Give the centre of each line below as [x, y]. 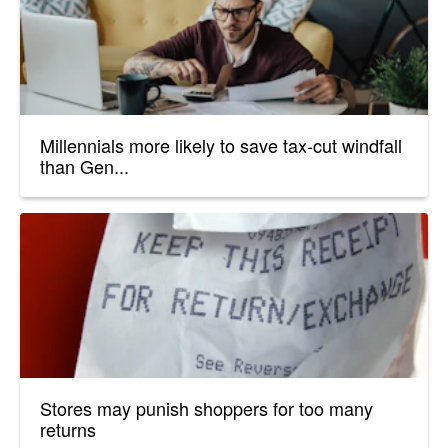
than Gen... [84, 165]
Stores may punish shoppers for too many [206, 408]
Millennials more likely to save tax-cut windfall [221, 144]
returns [68, 429]
